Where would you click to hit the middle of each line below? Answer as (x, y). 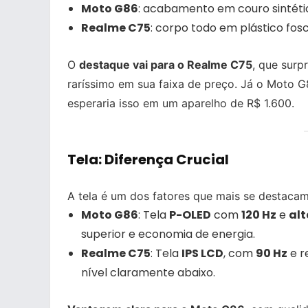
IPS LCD (202, 254)
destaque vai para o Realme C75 (166, 64)
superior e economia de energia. (168, 234)
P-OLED (190, 215)
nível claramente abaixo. (148, 273)
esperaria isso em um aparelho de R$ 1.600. (181, 103)
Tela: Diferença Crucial (148, 160)
